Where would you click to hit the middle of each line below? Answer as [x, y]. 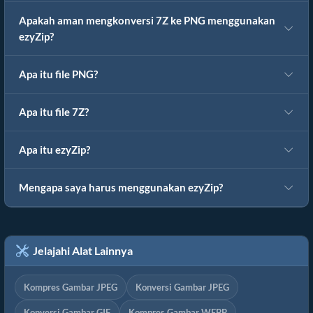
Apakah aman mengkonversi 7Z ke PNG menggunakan [147, 21]
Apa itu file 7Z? [54, 112]
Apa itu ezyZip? [54, 150]
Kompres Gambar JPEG [71, 287]
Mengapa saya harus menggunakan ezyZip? [121, 188]
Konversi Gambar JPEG [182, 287]
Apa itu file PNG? [58, 75]
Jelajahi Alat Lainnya [81, 251]
